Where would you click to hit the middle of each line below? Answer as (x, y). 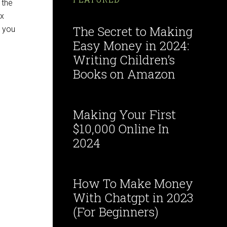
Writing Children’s (124, 60)
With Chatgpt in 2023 (133, 198)
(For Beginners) (116, 212)
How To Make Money (133, 183)
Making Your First (124, 115)
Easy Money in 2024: (131, 46)
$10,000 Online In (121, 129)
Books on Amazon (124, 74)
